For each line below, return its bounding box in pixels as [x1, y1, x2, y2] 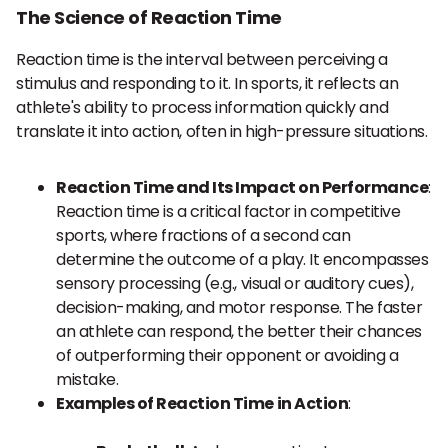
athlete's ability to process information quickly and [16, 96, 389, 119]
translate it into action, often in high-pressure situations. [16, 120, 428, 143]
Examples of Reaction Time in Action [56, 392, 349, 415]
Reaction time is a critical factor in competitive [56, 200, 401, 223]
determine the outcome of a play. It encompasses [56, 248, 429, 271]
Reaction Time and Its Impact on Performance [56, 176, 429, 199]
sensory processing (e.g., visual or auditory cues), [56, 272, 414, 295]
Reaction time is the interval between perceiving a [16, 48, 388, 71]
